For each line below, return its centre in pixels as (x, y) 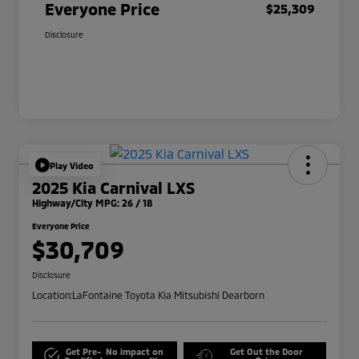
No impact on (134, 351)
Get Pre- (84, 351)
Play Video (72, 165)
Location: (52, 295)
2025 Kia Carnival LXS (113, 188)
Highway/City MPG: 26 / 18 (92, 203)
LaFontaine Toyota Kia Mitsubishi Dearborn (168, 295)
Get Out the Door (266, 351)
